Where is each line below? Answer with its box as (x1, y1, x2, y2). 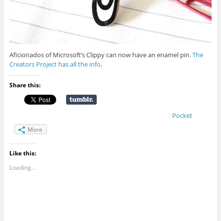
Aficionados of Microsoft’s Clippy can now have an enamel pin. (9, 50, 192, 59)
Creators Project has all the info (9, 59, 101, 69)
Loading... (9, 163, 36, 172)
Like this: (9, 148, 36, 157)
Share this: (9, 80, 40, 89)
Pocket (172, 110, 192, 120)
